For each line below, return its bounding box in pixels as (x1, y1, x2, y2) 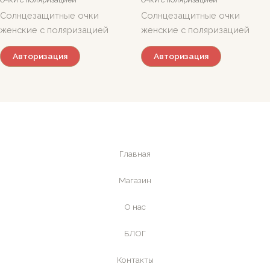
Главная (119, 149, 151, 159)
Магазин (119, 175, 151, 186)
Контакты (116, 255, 154, 265)
